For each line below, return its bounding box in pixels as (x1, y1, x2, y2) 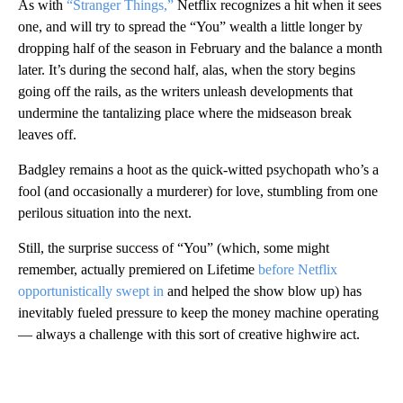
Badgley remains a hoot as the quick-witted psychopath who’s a (18, 161, 379, 177)
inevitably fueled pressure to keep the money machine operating (18, 304, 379, 320)
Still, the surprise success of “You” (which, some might (18, 239, 329, 255)
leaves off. (18, 126, 76, 142)
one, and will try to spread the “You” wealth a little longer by (18, 18, 363, 34)
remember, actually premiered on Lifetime (18, 261, 258, 277)
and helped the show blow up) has (164, 282, 362, 299)
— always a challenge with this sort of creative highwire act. (18, 326, 360, 342)
